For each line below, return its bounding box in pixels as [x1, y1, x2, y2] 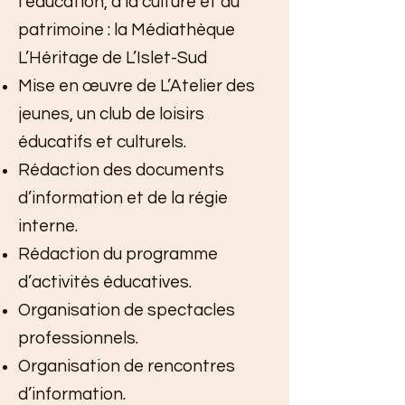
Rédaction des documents [18, 161, 224, 179]
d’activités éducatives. [18, 273, 192, 291]
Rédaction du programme [18, 245, 218, 263]
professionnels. [18, 329, 138, 347]
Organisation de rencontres [18, 357, 235, 375]
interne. [18, 217, 78, 235]
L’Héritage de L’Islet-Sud [18, 49, 207, 67]
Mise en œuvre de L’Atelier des [18, 77, 255, 95]
